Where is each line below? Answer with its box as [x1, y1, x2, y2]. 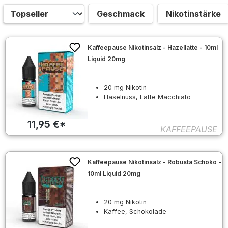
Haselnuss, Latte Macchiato [104, 93, 191, 101]
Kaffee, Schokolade [104, 208, 167, 216]
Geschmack [97, 8, 145, 19]
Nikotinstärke [166, 8, 221, 19]
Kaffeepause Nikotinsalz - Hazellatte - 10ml [88, 43, 218, 51]
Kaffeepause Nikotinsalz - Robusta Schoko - [88, 158, 222, 166]
